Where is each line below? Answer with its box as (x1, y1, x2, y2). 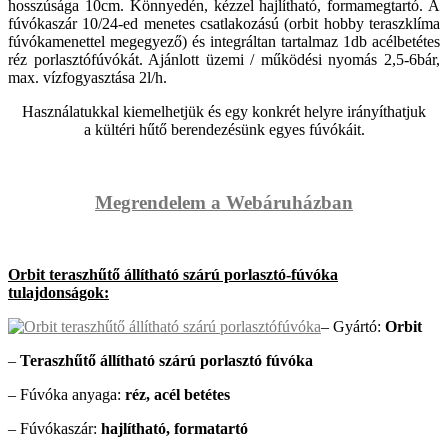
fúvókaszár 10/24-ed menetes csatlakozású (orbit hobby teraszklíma (8, 14, 440, 32)
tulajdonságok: (8, 284, 109, 302)
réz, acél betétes (125, 386, 230, 404)
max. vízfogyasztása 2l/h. (8, 68, 167, 86)
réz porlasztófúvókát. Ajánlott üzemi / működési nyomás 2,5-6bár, (8, 50, 440, 68)
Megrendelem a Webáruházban (95, 191, 353, 213)
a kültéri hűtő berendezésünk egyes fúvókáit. (83, 120, 365, 138)
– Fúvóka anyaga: (8, 386, 125, 404)
